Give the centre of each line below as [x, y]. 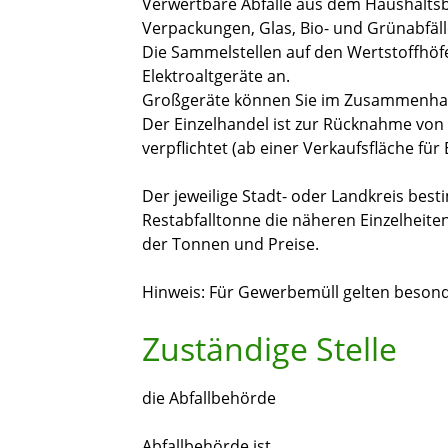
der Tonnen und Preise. [230, 244]
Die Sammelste [198, 52]
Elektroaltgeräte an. [216, 76]
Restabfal [177, 220]
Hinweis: [173, 292]
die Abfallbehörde [209, 398]
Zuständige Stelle [269, 349]
